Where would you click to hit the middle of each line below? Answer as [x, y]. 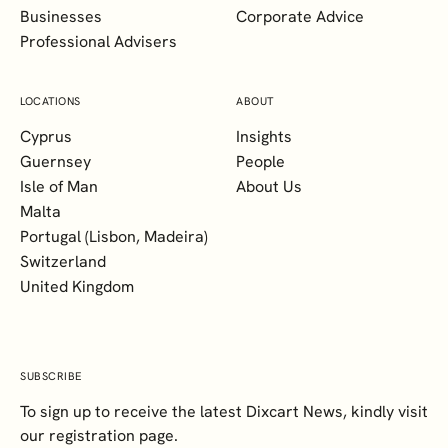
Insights [264, 136]
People [260, 161]
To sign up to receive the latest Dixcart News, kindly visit [224, 411]
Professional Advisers [98, 41]
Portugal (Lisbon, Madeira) [114, 236]
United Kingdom [77, 286]
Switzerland [63, 261]
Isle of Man [59, 186]
